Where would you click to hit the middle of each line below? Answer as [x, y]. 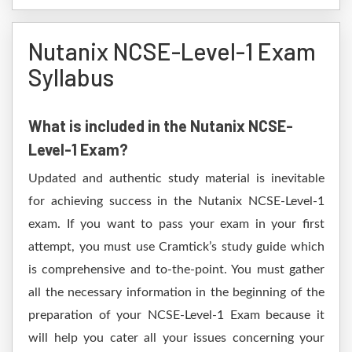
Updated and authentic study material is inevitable [176, 178]
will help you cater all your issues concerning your [176, 338]
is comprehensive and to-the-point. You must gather [176, 269]
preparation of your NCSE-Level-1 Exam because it [176, 315]
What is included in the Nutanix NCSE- [161, 126]
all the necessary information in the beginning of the [176, 292]
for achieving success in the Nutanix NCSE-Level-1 [176, 201]
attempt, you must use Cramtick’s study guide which [176, 247]
